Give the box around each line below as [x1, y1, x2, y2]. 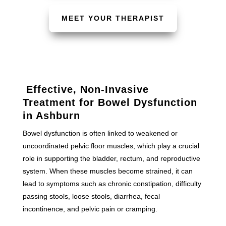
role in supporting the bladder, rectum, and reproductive [22, 154, 200, 162]
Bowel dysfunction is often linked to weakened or [22, 129, 178, 137]
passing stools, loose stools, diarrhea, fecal [22, 192, 160, 200]
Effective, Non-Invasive [22, 83, 149, 95]
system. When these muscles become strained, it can [22, 166, 193, 175]
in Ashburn [22, 109, 80, 121]
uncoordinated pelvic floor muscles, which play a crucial [22, 141, 199, 150]
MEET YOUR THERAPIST [61, 14, 164, 22]
